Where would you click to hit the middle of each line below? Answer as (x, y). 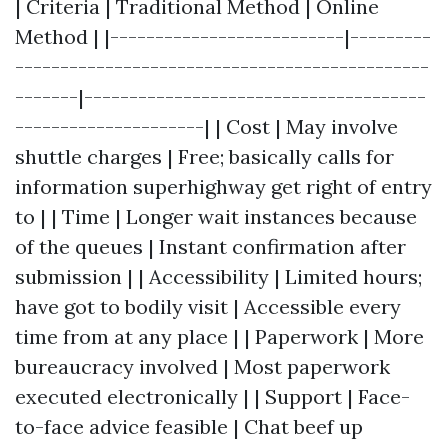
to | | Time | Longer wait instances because (216, 216)
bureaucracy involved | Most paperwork (202, 366)
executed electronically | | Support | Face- (212, 396)
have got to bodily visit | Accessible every (208, 306)
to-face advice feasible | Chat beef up (189, 426)
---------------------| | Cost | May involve (206, 126)
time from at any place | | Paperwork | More (219, 336)
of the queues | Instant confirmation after (210, 246)
